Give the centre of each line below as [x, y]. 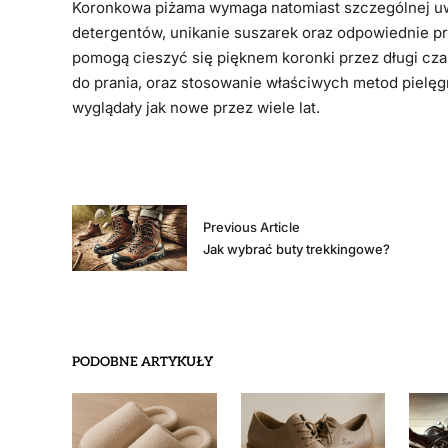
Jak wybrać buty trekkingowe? [297, 248]
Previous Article [252, 226]
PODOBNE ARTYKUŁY [142, 362]
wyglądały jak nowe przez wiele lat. [196, 108]
